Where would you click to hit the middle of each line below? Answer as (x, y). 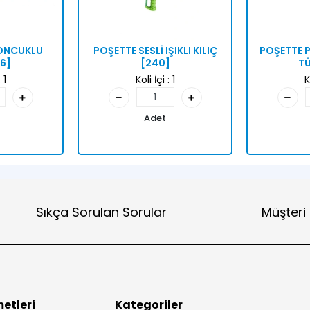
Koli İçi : (154, 80)
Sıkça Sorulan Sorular (101, 212)
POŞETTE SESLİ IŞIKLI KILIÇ (155, 51)
